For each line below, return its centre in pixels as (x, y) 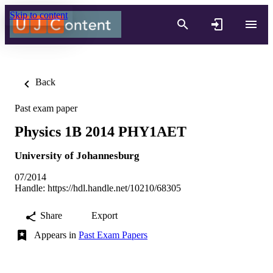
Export (105, 215)
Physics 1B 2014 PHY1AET (101, 131)
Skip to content (39, 15)
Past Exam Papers (113, 235)
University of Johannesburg (77, 155)
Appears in (56, 235)
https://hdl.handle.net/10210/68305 (114, 188)
